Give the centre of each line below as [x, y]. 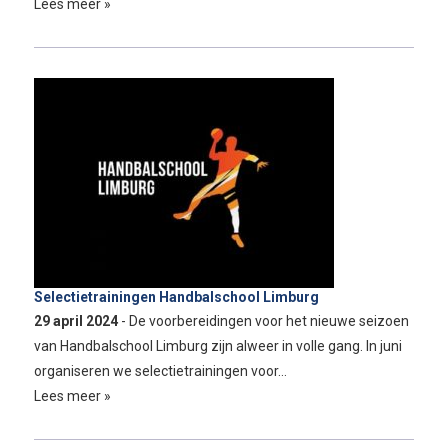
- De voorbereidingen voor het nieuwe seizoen [264, 320]
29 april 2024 [77, 320]
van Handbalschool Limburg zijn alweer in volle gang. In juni [217, 345]
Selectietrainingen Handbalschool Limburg [176, 297]
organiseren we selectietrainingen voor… [160, 370]
